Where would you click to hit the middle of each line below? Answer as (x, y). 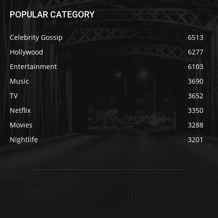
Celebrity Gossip (36, 37)
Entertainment (33, 67)
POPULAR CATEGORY (52, 15)
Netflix (20, 110)
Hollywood (27, 52)
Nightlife (24, 140)
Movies (21, 125)
